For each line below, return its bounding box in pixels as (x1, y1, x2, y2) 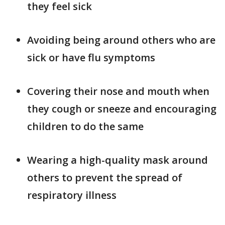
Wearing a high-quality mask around (27, 153, 208, 167)
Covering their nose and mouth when (27, 84, 209, 98)
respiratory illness (27, 188, 117, 202)
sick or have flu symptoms (27, 50, 155, 64)
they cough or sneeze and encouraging (27, 101, 216, 116)
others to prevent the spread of (27, 170, 182, 184)
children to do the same (27, 119, 144, 133)
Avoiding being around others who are (27, 33, 215, 47)
